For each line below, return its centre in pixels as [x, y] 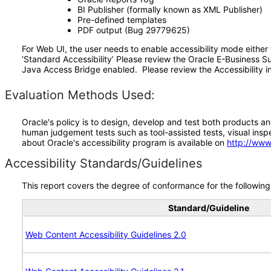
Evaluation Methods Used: [80, 95]
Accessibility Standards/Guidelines [103, 163]
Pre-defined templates [122, 20]
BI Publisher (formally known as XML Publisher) [171, 9]
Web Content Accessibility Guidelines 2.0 [106, 234]
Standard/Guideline [209, 208]
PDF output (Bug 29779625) [133, 30]
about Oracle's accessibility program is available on [124, 142]
